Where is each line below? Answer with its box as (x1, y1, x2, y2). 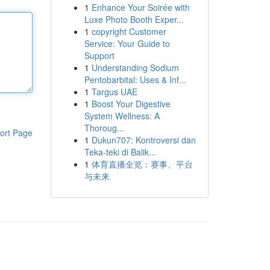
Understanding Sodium (91, 61, 179, 74)
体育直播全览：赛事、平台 (91, 158, 193, 170)
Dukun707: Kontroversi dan (91, 134, 196, 146)
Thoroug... (84, 122, 124, 134)
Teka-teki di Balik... (84, 146, 156, 158)
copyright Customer (91, 25, 166, 37)
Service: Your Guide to (84, 37, 170, 49)
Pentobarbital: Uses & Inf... (84, 74, 186, 86)
